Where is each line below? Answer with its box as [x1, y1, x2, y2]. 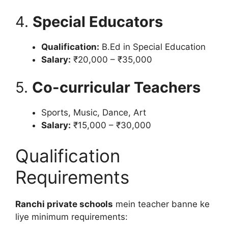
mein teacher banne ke [113, 198, 210, 209]
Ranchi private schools [15, 198, 113, 209]
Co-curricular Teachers [32, 78, 201, 96]
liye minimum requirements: [15, 211, 128, 222]
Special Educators [33, 12, 163, 31]
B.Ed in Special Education [99, 41, 206, 52]
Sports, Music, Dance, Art [41, 107, 146, 118]
